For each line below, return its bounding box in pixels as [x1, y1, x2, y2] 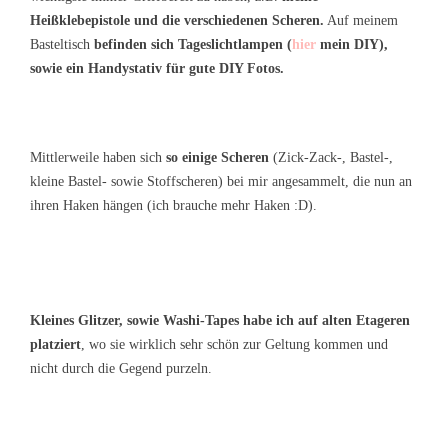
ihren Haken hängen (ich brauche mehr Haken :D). [30, 197, 317, 213]
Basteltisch [30, 36, 94, 52]
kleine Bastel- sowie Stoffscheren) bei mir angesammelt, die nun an [30, 173, 412, 189]
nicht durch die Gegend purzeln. [30, 360, 212, 376]
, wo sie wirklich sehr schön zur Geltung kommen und [81, 336, 388, 352]
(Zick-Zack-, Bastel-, [269, 149, 393, 165]
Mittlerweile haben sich [30, 149, 166, 165]
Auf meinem [324, 12, 398, 28]
